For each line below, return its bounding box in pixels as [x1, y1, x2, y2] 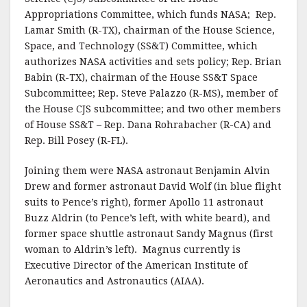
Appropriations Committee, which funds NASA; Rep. [25, 9, 276, 20]
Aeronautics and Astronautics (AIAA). [25, 275, 204, 286]
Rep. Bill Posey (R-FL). [25, 135, 128, 146]
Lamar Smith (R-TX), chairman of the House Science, [25, 25, 275, 36]
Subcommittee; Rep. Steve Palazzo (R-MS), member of [25, 88, 278, 99]
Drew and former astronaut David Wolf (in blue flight [25, 181, 281, 192]
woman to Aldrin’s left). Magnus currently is [25, 244, 241, 255]
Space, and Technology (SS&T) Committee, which [25, 40, 258, 51]
